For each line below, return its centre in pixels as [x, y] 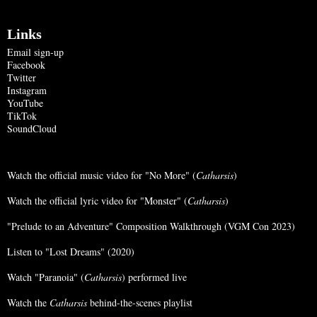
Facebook [26, 64]
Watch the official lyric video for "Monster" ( [97, 200]
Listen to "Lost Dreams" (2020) [71, 251]
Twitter [22, 77]
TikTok [22, 115]
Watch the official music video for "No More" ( [102, 175]
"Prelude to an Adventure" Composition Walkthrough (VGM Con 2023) [151, 226]
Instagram [27, 90]
